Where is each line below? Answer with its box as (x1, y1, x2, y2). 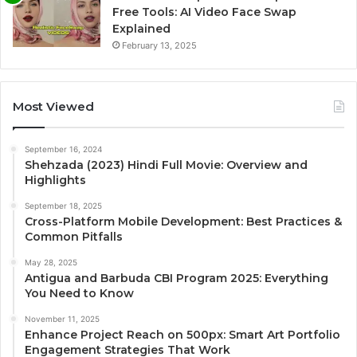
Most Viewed (13, 99, 94, 115)
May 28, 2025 (25, 257, 77, 268)
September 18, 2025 (25, 201, 102, 211)
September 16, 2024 (25, 144, 102, 155)
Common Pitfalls (25, 229, 123, 245)
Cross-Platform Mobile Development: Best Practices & (25, 214, 342, 229)
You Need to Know (25, 286, 134, 301)
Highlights (25, 173, 86, 188)
